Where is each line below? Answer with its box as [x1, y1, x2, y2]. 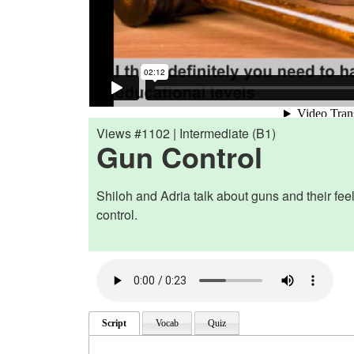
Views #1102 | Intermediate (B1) [96, 123, 276, 142]
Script [102, 317, 126, 329]
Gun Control [96, 135, 262, 177]
